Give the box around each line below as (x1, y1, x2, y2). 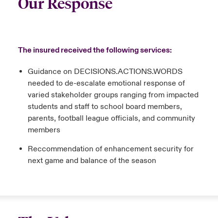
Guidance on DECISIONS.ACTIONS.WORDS (27, 67, 182, 76)
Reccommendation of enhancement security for (27, 144, 194, 154)
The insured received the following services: (18, 45, 172, 55)
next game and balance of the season (27, 156, 156, 165)
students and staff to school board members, (27, 102, 182, 111)
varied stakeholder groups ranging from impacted (27, 90, 199, 100)
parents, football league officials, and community (27, 113, 195, 123)
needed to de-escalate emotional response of (27, 78, 185, 88)
